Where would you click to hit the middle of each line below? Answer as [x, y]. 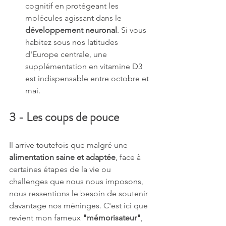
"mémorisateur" [112, 217]
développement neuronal [71, 30]
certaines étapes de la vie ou [61, 169]
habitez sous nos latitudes [73, 42]
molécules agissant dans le [74, 18]
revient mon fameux [46, 217]
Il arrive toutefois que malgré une [69, 145]
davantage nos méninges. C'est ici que [79, 205]
